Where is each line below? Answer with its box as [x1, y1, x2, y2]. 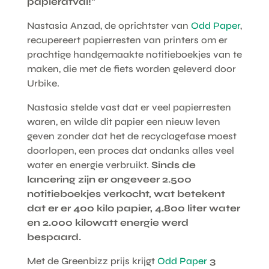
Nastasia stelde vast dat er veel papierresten [26, 101, 231, 113]
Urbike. [26, 77, 59, 89]
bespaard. [26, 231, 81, 243]
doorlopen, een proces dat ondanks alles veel [26, 144, 234, 156]
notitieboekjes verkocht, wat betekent [26, 187, 225, 199]
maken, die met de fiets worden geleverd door [26, 62, 236, 74]
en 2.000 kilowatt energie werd [26, 216, 189, 228]
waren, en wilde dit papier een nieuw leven [26, 115, 220, 127]
